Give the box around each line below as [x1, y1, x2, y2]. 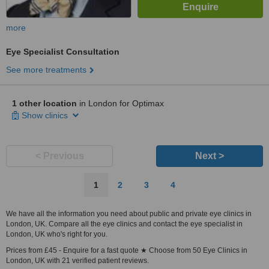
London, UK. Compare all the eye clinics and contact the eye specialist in [6, 220, 243, 228]
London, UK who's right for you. [6, 230, 107, 238]
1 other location [12, 98, 77, 108]
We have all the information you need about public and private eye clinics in [6, 210, 252, 218]
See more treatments [6, 65, 86, 74]
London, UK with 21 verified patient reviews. [6, 256, 149, 265]
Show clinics [22, 110, 70, 120]
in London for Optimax [77, 98, 164, 108]
